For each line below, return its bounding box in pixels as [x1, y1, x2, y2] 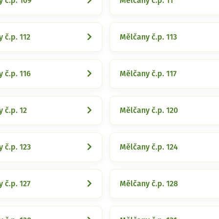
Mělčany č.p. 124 [120, 143, 178, 151]
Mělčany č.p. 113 [120, 33, 177, 41]
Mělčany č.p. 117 [120, 70, 176, 78]
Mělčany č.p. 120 [120, 107, 178, 114]
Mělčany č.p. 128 [120, 180, 178, 188]
